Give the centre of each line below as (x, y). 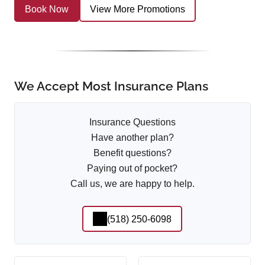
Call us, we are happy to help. (132, 184)
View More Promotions (138, 9)
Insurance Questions (132, 122)
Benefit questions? (132, 153)
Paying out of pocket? (132, 169)
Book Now (47, 9)
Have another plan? (132, 138)
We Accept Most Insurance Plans (111, 86)
